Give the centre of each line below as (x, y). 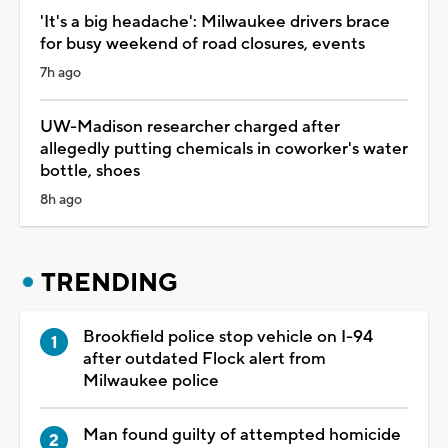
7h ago (60, 72)
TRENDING (109, 282)
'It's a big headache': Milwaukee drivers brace (215, 21)
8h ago (61, 199)
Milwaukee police (151, 380)
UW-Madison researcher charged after (190, 126)
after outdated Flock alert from (204, 358)
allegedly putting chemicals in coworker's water (224, 148)
